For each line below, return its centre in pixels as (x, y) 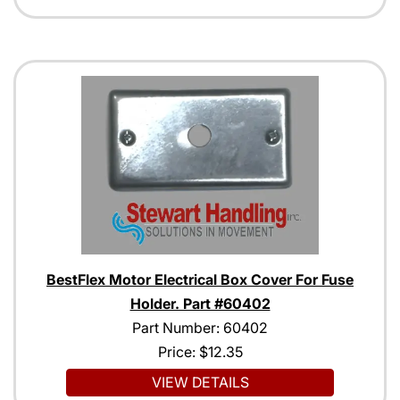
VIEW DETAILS (200, 382)
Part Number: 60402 (200, 328)
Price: (178, 352)
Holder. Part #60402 (200, 304)
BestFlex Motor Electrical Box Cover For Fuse (200, 279)
